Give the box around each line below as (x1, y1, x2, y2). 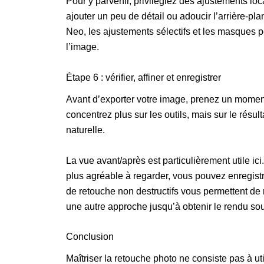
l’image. (66, 42, 99, 52)
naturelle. (66, 124, 105, 135)
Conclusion (66, 232, 114, 242)
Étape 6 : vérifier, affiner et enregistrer (66, 72, 221, 82)
